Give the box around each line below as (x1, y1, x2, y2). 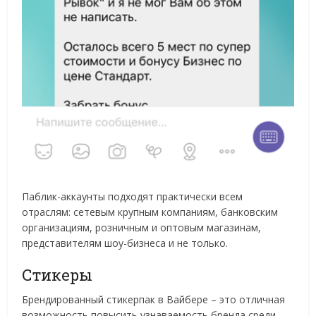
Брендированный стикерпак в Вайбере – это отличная (22, 293, 286, 306)
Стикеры (22, 265, 93, 285)
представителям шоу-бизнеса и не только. (22, 236, 229, 250)
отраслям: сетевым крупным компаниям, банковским (22, 205, 279, 219)
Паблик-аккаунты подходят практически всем (22, 190, 243, 203)
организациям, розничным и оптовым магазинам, (22, 221, 262, 234)
